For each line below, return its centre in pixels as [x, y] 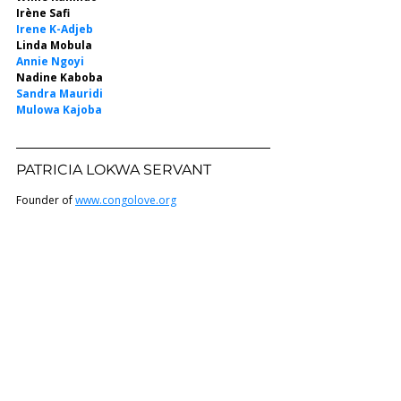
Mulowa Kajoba [59, 110]
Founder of [46, 200]
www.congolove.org [126, 200]
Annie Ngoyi [50, 61]
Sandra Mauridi [60, 94]
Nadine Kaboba [60, 77]
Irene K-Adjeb [55, 29]
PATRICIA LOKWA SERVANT [115, 170]
